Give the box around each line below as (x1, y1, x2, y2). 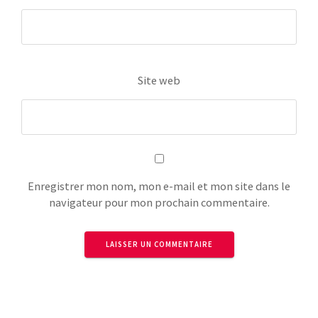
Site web (138, 72, 180, 87)
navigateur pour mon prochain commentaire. (48, 195, 270, 210)
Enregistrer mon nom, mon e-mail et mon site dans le (28, 179, 290, 194)
